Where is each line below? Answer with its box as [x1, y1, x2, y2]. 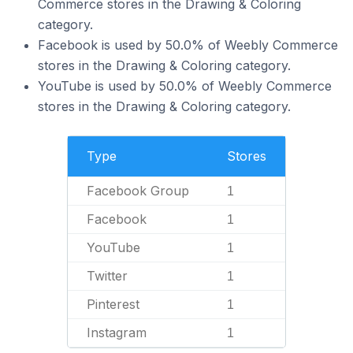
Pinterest [87, 296, 139, 312]
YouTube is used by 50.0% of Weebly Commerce [38, 78, 332, 94]
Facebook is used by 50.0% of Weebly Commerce [38, 37, 338, 53]
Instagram [87, 325, 147, 340]
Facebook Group [87, 183, 189, 199]
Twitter [87, 268, 128, 284]
